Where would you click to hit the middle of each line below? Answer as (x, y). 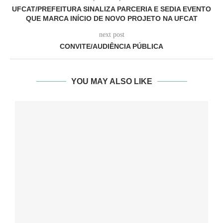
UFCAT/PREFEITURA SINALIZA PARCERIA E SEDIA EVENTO (111, 9)
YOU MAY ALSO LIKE (111, 82)
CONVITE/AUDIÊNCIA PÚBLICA (111, 47)
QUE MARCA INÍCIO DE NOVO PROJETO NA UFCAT (111, 19)
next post (111, 35)
